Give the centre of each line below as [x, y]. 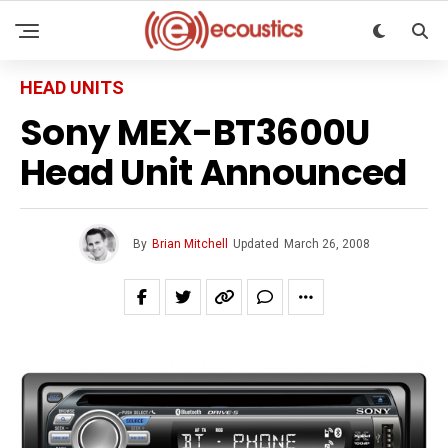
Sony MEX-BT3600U [195, 132]
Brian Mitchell [189, 244]
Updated [255, 244]
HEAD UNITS [72, 87]
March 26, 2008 [326, 244]
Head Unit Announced [213, 172]
